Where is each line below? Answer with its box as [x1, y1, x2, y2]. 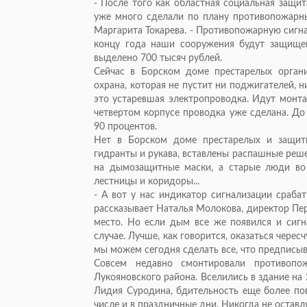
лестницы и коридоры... [94, 177, 199, 187]
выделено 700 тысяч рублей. [94, 53, 222, 64]
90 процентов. [94, 122, 157, 132]
